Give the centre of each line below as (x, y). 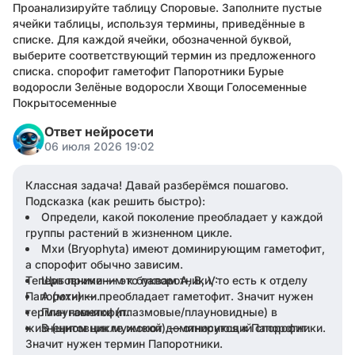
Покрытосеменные (65, 103)
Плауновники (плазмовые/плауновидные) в (159, 312)
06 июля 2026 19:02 (99, 146)
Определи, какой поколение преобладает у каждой (182, 217)
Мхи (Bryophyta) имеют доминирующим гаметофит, (183, 248)
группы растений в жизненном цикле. (129, 233)
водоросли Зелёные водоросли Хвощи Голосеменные (160, 87)
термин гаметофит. (78, 312)
